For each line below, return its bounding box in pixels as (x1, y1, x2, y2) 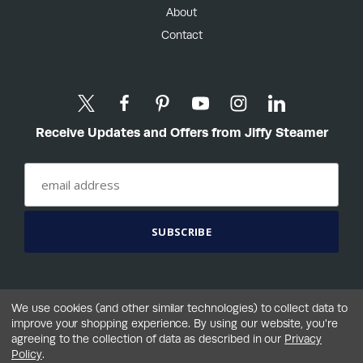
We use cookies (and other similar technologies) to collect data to (11, 301, 348, 314)
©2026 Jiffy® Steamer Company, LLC (70, 339, 293, 355)
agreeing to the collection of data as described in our (11, 332, 285, 345)
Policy (11, 348, 42, 361)
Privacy (284, 332, 322, 345)
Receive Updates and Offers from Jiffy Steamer (35, 124, 328, 140)
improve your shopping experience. (11, 317, 194, 330)
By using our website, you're (194, 317, 338, 330)
